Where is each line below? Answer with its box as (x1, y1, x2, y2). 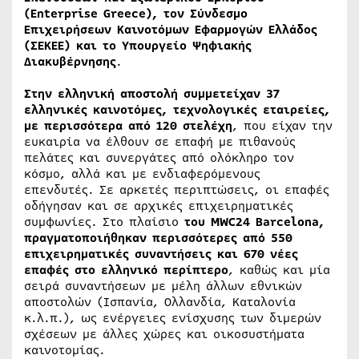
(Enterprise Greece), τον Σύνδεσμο (24, 5, 248, 22)
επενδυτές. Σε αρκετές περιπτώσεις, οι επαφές (24, 181, 329, 199)
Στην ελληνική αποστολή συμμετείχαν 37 (24, 85, 280, 103)
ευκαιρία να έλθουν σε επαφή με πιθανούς (24, 133, 296, 151)
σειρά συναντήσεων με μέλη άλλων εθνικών (24, 277, 302, 295)
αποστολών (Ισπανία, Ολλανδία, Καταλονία (24, 293, 296, 311)
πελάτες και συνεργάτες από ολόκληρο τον (24, 149, 294, 167)
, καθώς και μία (228, 261, 330, 279)
